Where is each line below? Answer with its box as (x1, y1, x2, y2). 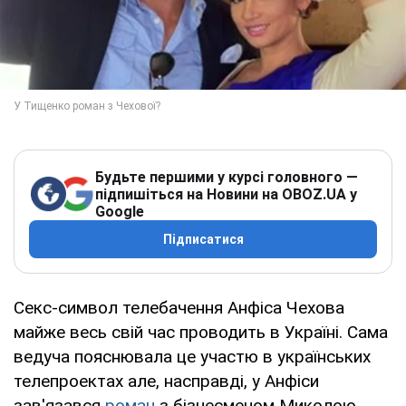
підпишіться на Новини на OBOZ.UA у (95, 185, 357, 203)
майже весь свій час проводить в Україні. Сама (14, 321, 388, 343)
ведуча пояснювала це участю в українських (14, 345, 371, 367)
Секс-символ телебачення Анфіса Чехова (14, 296, 344, 318)
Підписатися (162, 231, 244, 246)
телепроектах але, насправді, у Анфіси (14, 370, 319, 391)
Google (95, 202, 144, 220)
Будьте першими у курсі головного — (95, 168, 358, 186)
